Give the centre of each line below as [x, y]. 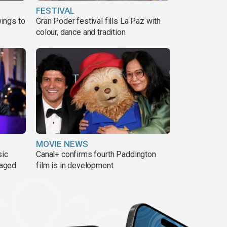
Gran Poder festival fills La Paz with [99, 21]
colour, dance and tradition [81, 32]
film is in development [75, 166]
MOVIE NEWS [62, 144]
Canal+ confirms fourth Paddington [96, 155]
